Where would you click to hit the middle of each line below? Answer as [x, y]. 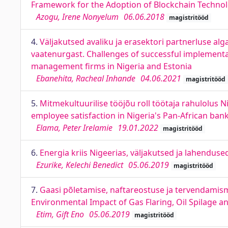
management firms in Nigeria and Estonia [111, 66]
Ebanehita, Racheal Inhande [86, 78]
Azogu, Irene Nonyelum [77, 17]
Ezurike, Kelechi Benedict [80, 165]
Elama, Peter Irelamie [74, 128]
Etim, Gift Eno [60, 214]
